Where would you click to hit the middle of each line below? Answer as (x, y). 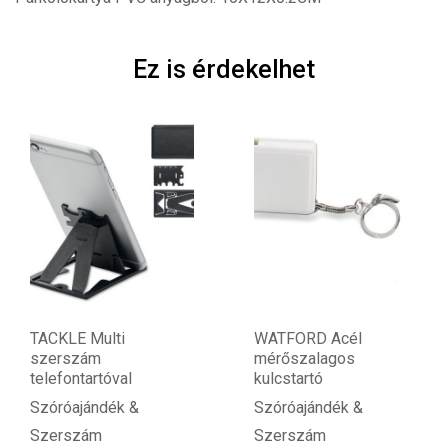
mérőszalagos (304, 358)
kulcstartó (288, 378)
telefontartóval (81, 378)
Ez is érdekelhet (224, 69)
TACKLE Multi (77, 338)
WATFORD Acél (308, 338)
